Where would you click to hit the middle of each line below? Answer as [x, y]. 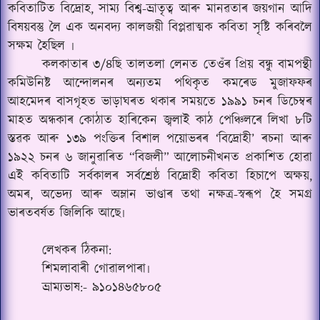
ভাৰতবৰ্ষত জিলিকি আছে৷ [66, 214]
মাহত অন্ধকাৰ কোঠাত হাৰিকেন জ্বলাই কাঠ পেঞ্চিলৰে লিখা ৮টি [160, 121]
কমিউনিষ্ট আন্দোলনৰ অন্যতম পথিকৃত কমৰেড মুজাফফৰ [160, 84]
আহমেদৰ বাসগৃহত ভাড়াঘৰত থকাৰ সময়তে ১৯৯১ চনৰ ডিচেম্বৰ [160, 102]
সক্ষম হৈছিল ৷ [41, 46]
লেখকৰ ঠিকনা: [77, 251]
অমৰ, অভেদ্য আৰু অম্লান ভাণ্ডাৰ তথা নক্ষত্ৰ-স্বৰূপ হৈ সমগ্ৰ [160, 195]
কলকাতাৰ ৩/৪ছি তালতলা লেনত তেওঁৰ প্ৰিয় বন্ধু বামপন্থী [177, 65]
